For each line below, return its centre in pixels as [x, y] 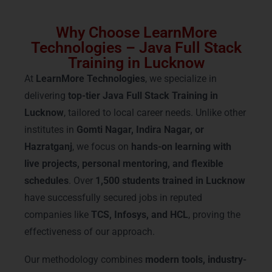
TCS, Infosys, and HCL [140, 215]
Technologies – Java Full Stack [136, 48]
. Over [82, 181]
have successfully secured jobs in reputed [113, 198]
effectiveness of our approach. [90, 232]
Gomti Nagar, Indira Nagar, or [140, 130]
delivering [46, 96]
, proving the [214, 215]
